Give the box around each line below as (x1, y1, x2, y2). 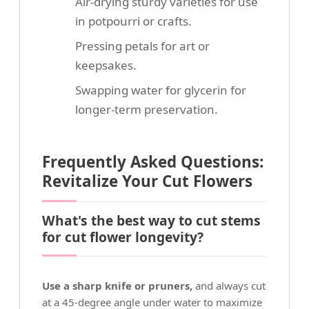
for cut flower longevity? (42, 228, 203, 246)
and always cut (192, 279, 266, 292)
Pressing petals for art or (75, 38, 210, 54)
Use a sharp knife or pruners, (42, 279, 192, 292)
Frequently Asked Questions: (42, 151, 263, 172)
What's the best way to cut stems (42, 211, 261, 230)
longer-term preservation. (75, 101, 218, 117)
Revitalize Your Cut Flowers (42, 170, 252, 192)
